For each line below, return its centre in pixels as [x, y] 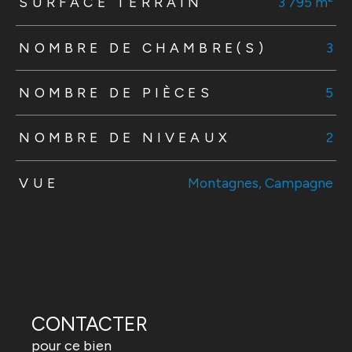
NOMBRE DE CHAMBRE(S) [143, 47]
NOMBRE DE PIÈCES [116, 93]
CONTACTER [90, 323]
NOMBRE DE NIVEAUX [125, 137]
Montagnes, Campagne [260, 182]
